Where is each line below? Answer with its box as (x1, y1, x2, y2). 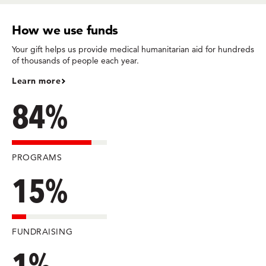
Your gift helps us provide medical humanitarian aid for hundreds (12, 44, 254, 55)
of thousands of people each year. (12, 55, 139, 66)
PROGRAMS (12, 152, 62, 163)
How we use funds (12, 22, 119, 38)
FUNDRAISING (12, 226, 73, 237)
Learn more (12, 75, 61, 87)
